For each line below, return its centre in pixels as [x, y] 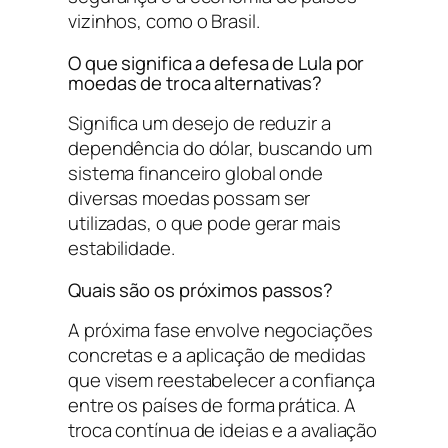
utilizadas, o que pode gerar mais [204, 223]
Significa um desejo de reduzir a [199, 123]
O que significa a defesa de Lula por [216, 62]
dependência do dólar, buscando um [220, 148]
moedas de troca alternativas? [195, 82]
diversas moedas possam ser [189, 198]
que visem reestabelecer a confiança [221, 380]
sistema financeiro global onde [195, 173]
